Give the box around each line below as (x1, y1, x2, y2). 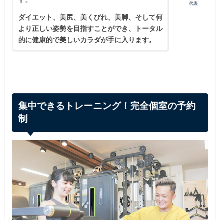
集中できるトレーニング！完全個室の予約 (18, 101, 196, 111)
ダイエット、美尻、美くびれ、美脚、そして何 (18, 12, 163, 21)
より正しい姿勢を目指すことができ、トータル (18, 24, 163, 32)
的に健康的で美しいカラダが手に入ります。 (18, 35, 156, 44)
